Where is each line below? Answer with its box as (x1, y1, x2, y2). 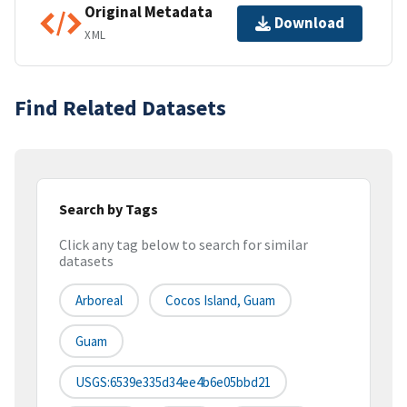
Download (274, 13, 344, 34)
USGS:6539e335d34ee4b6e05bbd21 (75, 373, 271, 392)
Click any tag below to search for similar (59, 235, 308, 254)
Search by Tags (59, 199, 158, 218)
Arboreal (75, 292, 123, 310)
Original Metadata (84, 2, 213, 23)
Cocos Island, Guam (165, 292, 275, 310)
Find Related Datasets (15, 93, 226, 122)
